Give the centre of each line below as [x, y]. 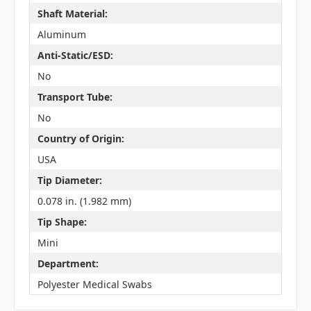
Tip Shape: [62, 221]
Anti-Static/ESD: [75, 55]
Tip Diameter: [69, 180]
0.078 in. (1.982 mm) [84, 201]
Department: [68, 263]
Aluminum [61, 34]
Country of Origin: [81, 138]
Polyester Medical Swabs [94, 284]
